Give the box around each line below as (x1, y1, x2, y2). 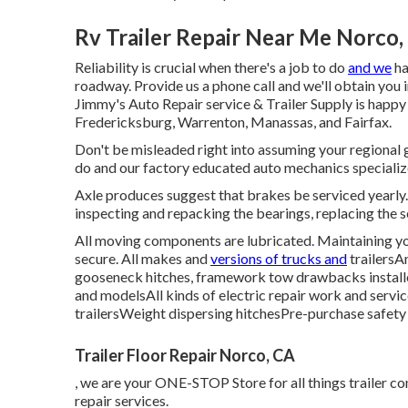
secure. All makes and (75, 250, 210, 267)
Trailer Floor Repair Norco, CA (75, 345, 295, 365)
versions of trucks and (210, 250, 347, 267)
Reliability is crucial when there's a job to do (75, 58, 348, 76)
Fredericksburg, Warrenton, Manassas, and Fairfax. (75, 113, 392, 130)
